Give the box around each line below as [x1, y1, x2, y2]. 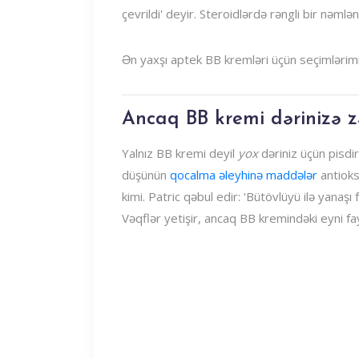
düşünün [122, 167, 170, 183]
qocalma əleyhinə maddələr [170, 167, 317, 183]
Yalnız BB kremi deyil [122, 145, 238, 161]
